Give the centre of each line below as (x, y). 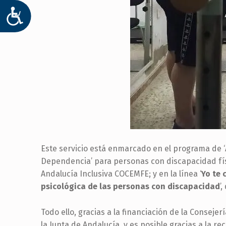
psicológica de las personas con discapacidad (130, 187)
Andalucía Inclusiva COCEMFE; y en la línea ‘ (121, 174)
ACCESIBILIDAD (64, 15)
